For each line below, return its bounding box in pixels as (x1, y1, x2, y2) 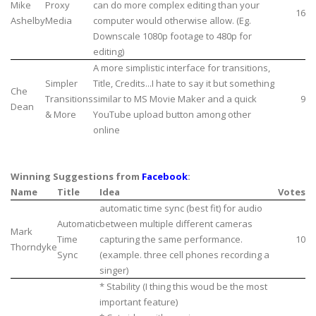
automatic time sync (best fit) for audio (99, 202, 262, 215)
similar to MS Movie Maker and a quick (93, 92, 257, 106)
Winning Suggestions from (11, 170, 142, 183)
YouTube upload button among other (93, 108, 251, 121)
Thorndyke (11, 241, 57, 254)
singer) (99, 264, 128, 277)
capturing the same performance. (99, 233, 243, 246)
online (93, 123, 120, 137)
